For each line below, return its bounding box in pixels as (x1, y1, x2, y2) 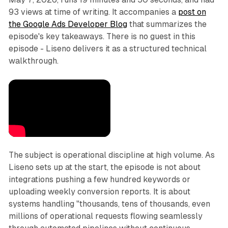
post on (178, 7, 206, 17)
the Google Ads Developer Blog (8, 19, 127, 30)
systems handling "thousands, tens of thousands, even (8, 199, 210, 209)
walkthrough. (8, 56, 59, 66)
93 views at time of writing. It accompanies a (8, 7, 178, 17)
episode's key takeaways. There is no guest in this (8, 32, 195, 42)
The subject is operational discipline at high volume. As (8, 150, 215, 160)
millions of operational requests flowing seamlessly (8, 211, 203, 221)
